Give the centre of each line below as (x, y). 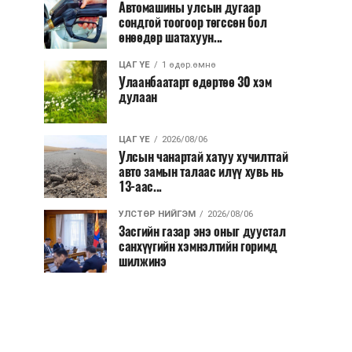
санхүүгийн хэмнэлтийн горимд (198, 246)
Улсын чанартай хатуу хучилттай (203, 157)
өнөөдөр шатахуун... (170, 37)
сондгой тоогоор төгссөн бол (193, 22)
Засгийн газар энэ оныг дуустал (202, 231)
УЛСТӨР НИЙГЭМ (157, 214)
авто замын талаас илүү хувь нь (201, 172)
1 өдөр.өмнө (189, 65)
